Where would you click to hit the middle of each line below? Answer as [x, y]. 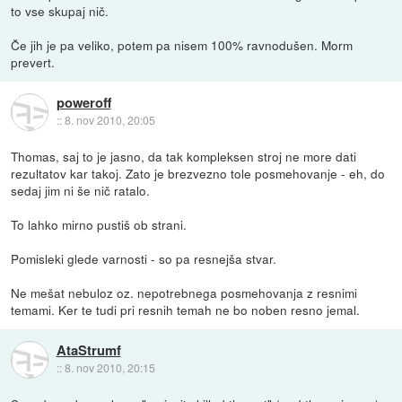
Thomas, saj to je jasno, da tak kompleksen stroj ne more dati [184, 157]
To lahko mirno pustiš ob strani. [99, 225]
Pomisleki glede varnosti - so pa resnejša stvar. [144, 259]
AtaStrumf [88, 350]
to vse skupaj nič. [60, 11]
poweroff [83, 103]
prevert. [33, 62]
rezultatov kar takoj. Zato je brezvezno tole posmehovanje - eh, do [198, 174]
